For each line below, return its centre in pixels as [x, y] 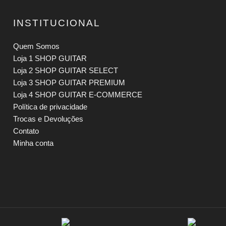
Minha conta [33, 143]
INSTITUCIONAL [56, 23]
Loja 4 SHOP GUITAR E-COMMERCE [77, 95]
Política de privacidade [50, 107]
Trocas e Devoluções [48, 119]
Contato [26, 131]
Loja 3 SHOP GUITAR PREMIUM [69, 83]
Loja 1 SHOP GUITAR [50, 59]
